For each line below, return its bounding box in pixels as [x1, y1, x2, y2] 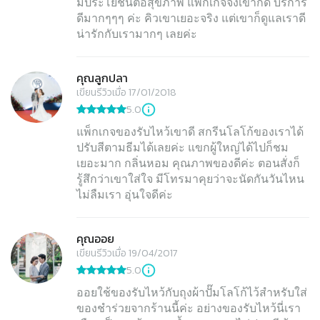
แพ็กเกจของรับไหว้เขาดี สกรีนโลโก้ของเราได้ [76, 126, 304, 139]
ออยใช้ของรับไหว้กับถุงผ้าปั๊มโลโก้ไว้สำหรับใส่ [76, 286, 307, 299]
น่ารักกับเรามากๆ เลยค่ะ [76, 28, 197, 41]
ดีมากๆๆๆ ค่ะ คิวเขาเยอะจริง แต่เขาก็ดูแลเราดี [76, 12, 306, 25]
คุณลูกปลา [76, 69, 128, 87]
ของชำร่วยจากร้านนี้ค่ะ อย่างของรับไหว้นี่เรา [76, 302, 301, 315]
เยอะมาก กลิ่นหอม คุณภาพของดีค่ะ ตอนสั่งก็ [76, 157, 300, 170]
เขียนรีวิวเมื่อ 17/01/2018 [76, 85, 176, 101]
